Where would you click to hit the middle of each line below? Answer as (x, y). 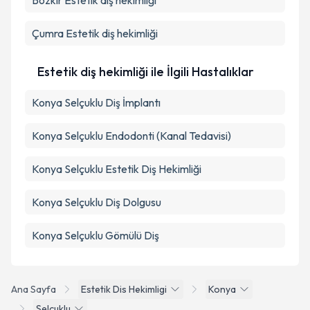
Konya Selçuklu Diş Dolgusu (97, 202)
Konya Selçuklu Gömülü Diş (95, 235)
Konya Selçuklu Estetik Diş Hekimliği (117, 169)
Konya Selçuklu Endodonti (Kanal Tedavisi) (131, 136)
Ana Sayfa (34, 289)
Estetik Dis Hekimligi (124, 289)
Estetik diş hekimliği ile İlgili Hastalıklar (146, 72)
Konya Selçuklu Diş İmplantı (96, 102)
